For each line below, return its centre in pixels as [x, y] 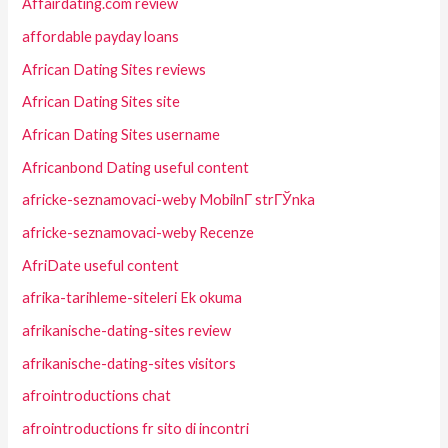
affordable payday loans [101, 37]
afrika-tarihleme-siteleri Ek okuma [132, 298]
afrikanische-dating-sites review [127, 330]
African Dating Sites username [121, 135]
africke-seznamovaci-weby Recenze [138, 232]
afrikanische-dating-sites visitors [129, 363]
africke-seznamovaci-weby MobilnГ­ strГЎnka [169, 200]
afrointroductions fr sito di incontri [136, 428]
